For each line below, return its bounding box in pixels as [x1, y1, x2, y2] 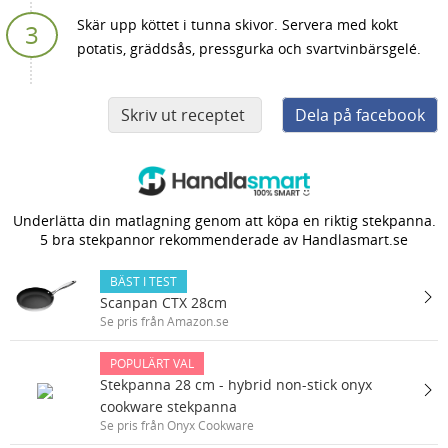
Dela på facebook [295, 104, 425, 126]
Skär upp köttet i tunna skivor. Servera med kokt [77, 15, 398, 34]
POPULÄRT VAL [110, 355, 194, 372]
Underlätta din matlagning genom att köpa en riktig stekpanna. [12, 211, 436, 230]
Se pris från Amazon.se [100, 313, 229, 330]
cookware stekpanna [100, 397, 237, 416]
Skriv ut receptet [121, 104, 245, 126]
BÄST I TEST [110, 273, 177, 290]
